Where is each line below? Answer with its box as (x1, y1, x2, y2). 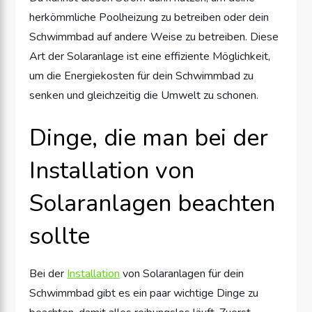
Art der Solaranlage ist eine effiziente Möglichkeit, (29, 48, 271, 64)
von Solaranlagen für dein (120, 265, 244, 281)
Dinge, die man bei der (29, 121, 269, 154)
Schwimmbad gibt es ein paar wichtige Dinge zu (29, 285, 259, 301)
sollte (29, 219, 91, 252)
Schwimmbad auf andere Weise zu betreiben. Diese (29, 29, 279, 45)
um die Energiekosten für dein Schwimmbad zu (29, 68, 254, 84)
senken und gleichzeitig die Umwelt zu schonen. (29, 87, 259, 103)
